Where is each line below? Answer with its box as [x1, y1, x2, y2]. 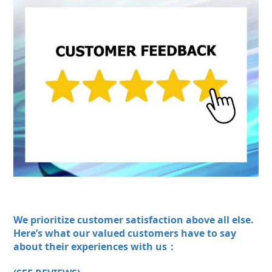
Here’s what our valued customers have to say [13, 226, 236, 240]
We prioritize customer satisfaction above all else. [13, 213, 254, 227]
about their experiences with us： [13, 240, 177, 254]
